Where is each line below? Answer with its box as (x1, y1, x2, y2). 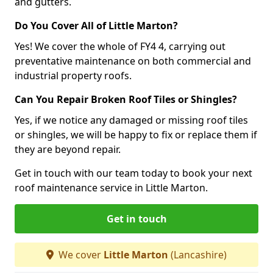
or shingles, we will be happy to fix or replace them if (15, 127, 257, 141)
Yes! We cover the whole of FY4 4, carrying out (15, 39, 225, 53)
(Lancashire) (168, 247, 227, 261)
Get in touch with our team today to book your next (15, 166, 252, 180)
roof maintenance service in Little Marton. (15, 180, 208, 194)
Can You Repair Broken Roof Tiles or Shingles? (15, 92, 237, 106)
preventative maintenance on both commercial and (15, 54, 251, 68)
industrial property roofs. (15, 68, 132, 82)
